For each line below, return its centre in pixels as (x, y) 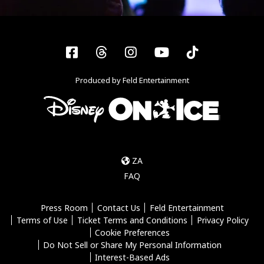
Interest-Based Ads (132, 257)
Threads (132, 51)
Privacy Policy (222, 220)
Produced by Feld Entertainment (132, 80)
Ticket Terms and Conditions (132, 220)
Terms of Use (42, 220)
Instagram (169, 51)
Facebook (106, 51)
